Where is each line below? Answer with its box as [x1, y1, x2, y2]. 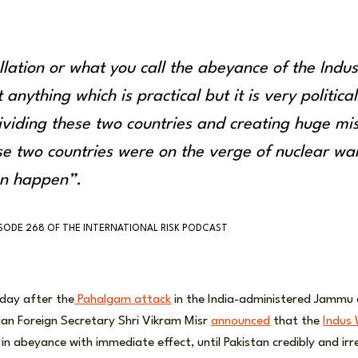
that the [270, 315, 323, 328]
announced [211, 315, 270, 328]
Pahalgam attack [74, 293, 171, 307]
